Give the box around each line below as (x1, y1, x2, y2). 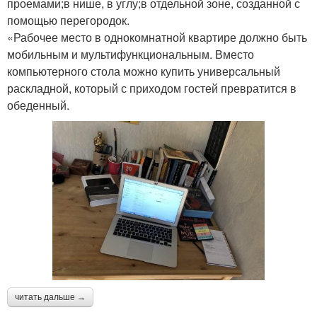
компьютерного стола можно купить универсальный (7, 62, 280, 79)
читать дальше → (15, 292, 86, 302)
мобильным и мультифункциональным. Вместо (7, 45, 254, 62)
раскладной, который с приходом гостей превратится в (7, 79, 296, 96)
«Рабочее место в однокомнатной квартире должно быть (7, 28, 307, 45)
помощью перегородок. (7, 11, 129, 28)
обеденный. (7, 96, 69, 113)
